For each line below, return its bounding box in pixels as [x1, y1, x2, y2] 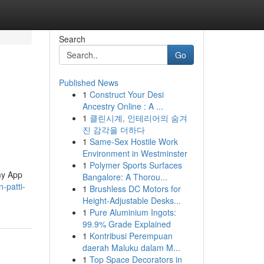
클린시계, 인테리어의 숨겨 [89, 112, 187, 124]
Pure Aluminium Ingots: [89, 206, 176, 218]
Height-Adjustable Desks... [82, 194, 181, 206]
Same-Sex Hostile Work [89, 136, 178, 147]
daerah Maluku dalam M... [82, 242, 180, 253]
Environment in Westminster [82, 147, 187, 159]
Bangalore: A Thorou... [82, 171, 167, 183]
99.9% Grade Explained [82, 218, 171, 230]
